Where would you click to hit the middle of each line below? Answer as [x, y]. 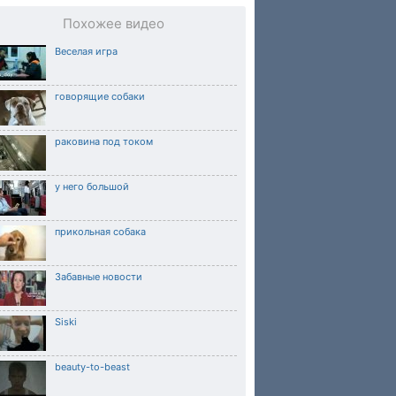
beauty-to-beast [92, 367]
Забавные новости [99, 277]
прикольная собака [100, 232]
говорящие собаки [100, 96]
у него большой [92, 187]
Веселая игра [86, 51]
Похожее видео [113, 23]
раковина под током [104, 141]
